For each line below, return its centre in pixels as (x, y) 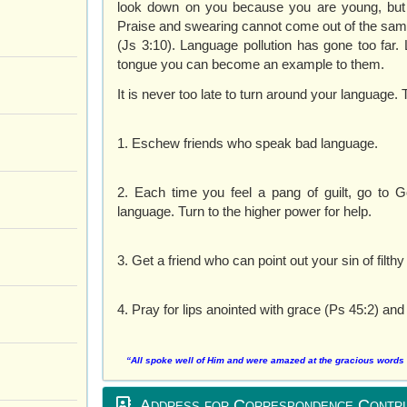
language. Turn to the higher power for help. (244, 211)
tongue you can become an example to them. (251, 64)
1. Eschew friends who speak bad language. (248, 143)
